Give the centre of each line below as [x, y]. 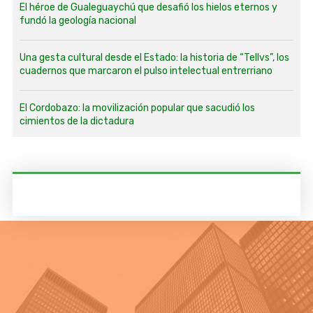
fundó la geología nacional [78, 21]
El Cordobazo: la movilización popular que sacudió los [137, 108]
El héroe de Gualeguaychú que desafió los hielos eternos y [148, 7]
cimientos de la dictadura [77, 121]
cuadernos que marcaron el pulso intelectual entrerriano [146, 71]
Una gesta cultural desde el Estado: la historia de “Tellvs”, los [154, 58]
